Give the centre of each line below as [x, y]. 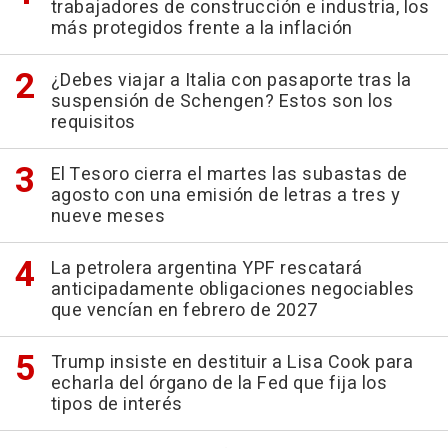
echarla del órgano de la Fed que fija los [218, 384]
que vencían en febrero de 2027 [184, 311]
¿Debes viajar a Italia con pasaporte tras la [231, 81]
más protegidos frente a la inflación [201, 29]
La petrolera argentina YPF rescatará [206, 269]
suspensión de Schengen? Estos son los [221, 102]
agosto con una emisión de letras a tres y [225, 196]
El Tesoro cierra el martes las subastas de [229, 175]
